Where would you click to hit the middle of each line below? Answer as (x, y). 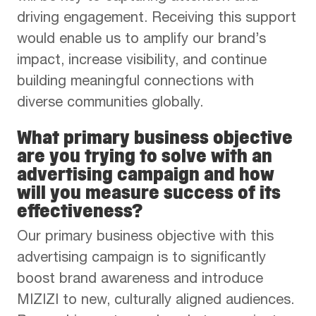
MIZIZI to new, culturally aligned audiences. (156, 301)
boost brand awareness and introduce (140, 280)
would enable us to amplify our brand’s (141, 40)
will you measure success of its (149, 192)
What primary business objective (155, 137)
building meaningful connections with (135, 82)
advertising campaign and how (146, 174)
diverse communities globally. (110, 103)
